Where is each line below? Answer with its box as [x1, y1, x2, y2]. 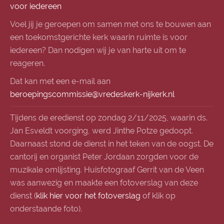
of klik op [140, 191, 175, 200]
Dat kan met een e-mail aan [10, 76, 110, 86]
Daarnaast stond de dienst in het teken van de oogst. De [10, 139, 213, 148]
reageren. [10, 58, 45, 68]
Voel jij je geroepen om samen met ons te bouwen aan [10, 19, 211, 29]
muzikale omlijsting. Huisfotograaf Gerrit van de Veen [10, 165, 204, 174]
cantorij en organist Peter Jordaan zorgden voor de [10, 152, 198, 161]
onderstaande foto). [10, 204, 82, 213]
